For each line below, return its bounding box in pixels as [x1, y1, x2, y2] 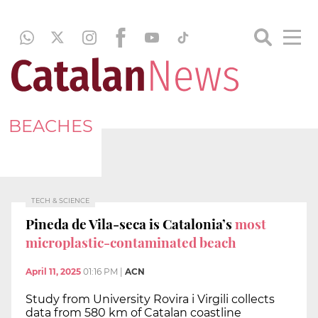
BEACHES [9, 115, 93, 136]
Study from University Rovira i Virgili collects [26, 292, 275, 307]
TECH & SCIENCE [31, 197, 89, 204]
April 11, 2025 [26, 266, 81, 278]
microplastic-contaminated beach [26, 232, 236, 251]
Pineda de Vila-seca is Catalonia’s [26, 214, 235, 233]
